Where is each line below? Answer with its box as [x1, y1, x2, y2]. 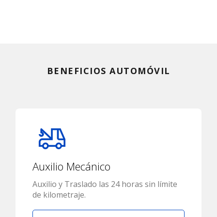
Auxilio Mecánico [32, 159, 110, 174]
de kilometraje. [32, 189, 86, 201]
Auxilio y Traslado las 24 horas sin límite [32, 179, 177, 190]
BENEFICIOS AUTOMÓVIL [46, 65, 170, 77]
